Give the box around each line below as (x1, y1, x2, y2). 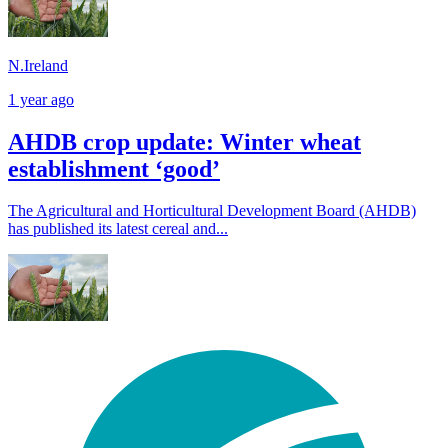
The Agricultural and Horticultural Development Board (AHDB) (8, 202, 416, 220)
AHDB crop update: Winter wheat (8, 128, 361, 155)
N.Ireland (8, 56, 68, 74)
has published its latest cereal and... (8, 220, 228, 238)
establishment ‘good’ (8, 155, 220, 182)
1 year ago (8, 90, 74, 108)
